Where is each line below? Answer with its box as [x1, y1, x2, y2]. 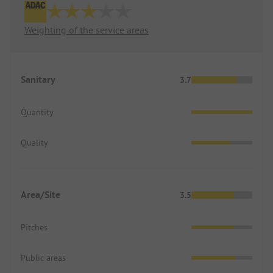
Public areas [21, 252, 66, 264]
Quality [21, 137, 48, 149]
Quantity [21, 107, 54, 118]
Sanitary [21, 73, 55, 87]
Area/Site [21, 188, 60, 202]
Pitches [21, 222, 48, 233]
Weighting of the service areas [24, 24, 149, 37]
